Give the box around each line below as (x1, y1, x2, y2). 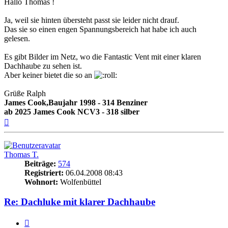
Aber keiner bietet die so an (4, 71, 94, 80)
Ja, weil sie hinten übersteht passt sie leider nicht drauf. (4, 16, 179, 25)
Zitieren (29, 216, 54, 225)
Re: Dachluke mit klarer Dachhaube (4, 196, 155, 207)
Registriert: (24, 168, 64, 178)
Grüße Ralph (4, 89, 46, 98)
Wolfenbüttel (58, 178, 101, 187)
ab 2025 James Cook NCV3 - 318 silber (4, 107, 139, 117)
